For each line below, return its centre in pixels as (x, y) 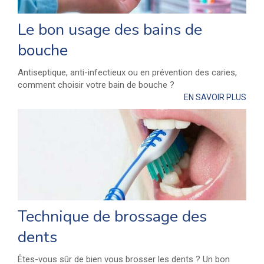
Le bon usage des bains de (110, 30)
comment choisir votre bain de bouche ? (96, 85)
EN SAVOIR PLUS (215, 98)
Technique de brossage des (112, 217)
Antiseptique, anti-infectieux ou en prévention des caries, (127, 73)
